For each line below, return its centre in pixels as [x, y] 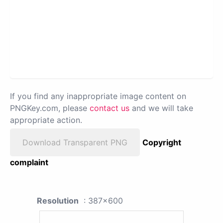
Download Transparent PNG [75, 142]
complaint [29, 162]
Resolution [58, 200]
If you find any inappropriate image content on [98, 96]
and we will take [161, 108]
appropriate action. [46, 120]
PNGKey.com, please [50, 108]
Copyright [162, 142]
